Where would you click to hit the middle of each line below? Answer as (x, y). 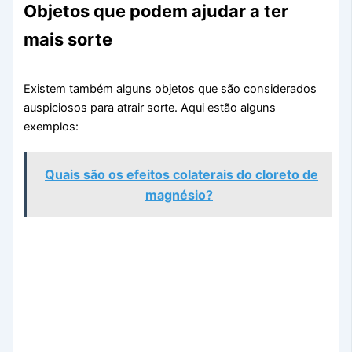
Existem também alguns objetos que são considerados (170, 88)
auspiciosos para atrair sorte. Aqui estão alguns (150, 107)
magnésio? (179, 194)
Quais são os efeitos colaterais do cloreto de (181, 174)
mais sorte (68, 39)
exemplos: (51, 126)
